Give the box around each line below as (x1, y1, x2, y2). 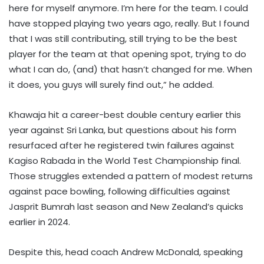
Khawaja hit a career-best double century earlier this (9, 108, 241, 121)
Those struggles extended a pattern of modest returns (9, 169, 253, 182)
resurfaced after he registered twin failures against (9, 138, 235, 151)
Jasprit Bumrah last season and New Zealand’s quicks (9, 200, 243, 213)
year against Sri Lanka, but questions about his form (9, 123, 236, 136)
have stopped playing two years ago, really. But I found (9, 16, 249, 29)
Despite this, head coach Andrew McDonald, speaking (9, 245, 243, 258)
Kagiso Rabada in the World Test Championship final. (9, 154, 241, 167)
